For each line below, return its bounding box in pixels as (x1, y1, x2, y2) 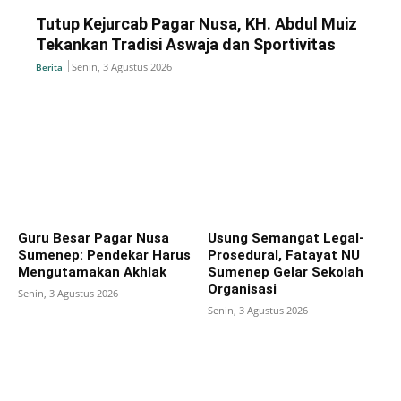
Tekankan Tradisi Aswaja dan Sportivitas (36, 34, 336, 54)
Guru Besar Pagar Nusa (18, 230, 169, 247)
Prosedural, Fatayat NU (207, 247, 360, 264)
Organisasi (207, 281, 277, 298)
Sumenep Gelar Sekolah (207, 264, 363, 281)
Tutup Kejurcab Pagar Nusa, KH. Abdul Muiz (36, 13, 357, 33)
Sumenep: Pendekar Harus (18, 247, 191, 264)
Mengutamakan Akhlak (18, 264, 166, 281)
